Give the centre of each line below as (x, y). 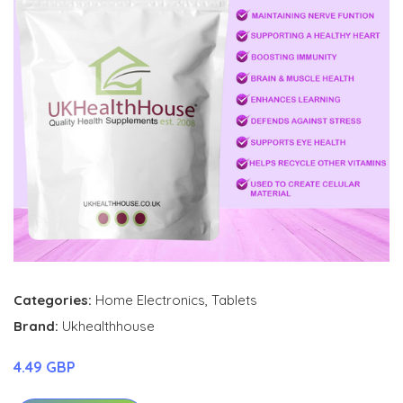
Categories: (53, 300)
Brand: (38, 326)
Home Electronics (150, 300)
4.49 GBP (45, 367)
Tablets (234, 300)
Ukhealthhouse (108, 326)
